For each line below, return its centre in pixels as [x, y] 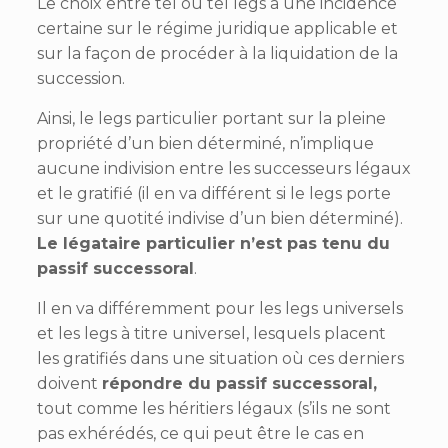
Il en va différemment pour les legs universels [219, 309]
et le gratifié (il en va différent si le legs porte [213, 194]
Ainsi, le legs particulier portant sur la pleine [211, 119]
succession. [80, 79]
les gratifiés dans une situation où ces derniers [220, 359]
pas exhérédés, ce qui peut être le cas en [200, 434]
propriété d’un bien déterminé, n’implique [205, 144]
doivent [69, 384]
